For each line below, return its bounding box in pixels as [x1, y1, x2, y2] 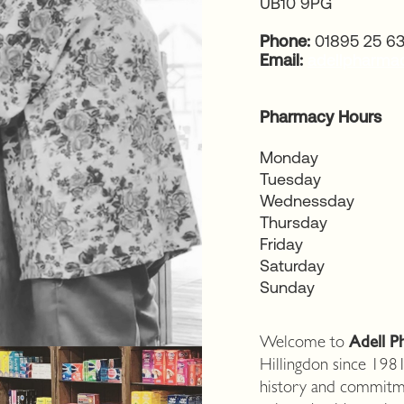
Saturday [260, 256, 325, 275]
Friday [260, 234, 303, 253]
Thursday [260, 213, 327, 232]
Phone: [260, 32, 310, 50]
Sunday [260, 278, 315, 297]
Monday [260, 148, 318, 167]
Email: [260, 50, 303, 69]
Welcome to [260, 335, 349, 353]
